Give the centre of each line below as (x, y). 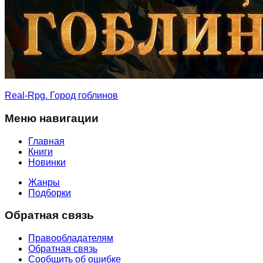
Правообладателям (71, 238)
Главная (46, 141)
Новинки (47, 162)
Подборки (50, 193)
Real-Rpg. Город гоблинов (61, 96)
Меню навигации (52, 118)
